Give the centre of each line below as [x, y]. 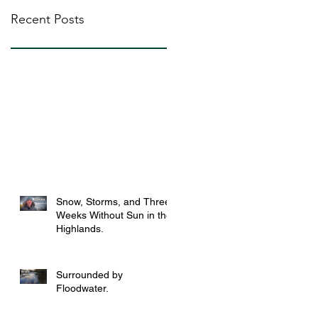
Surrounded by [89, 275]
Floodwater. [82, 289]
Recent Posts [48, 20]
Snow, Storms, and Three [113, 202]
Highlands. [80, 229]
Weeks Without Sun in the [114, 215]
